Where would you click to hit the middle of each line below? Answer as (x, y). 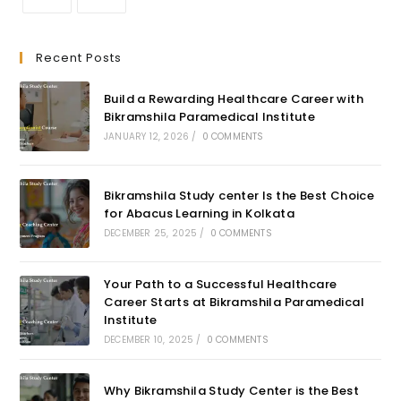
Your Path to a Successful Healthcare (220, 284)
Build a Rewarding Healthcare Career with (233, 98)
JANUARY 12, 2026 (146, 136)
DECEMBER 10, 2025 (149, 339)
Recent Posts (79, 58)
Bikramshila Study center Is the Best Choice (239, 196)
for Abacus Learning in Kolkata (199, 214)
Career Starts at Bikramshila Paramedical (234, 302)
